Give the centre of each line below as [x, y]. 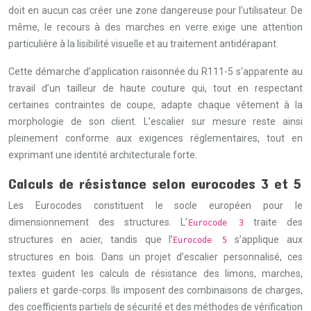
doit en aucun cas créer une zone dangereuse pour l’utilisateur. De [155, 10]
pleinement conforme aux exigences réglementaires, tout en [155, 138]
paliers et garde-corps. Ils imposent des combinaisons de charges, [155, 290]
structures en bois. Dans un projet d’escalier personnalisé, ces [155, 257]
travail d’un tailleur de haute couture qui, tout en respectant [155, 88]
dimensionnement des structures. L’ [98, 222]
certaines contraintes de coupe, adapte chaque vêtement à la [155, 105]
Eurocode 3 [216, 223]
